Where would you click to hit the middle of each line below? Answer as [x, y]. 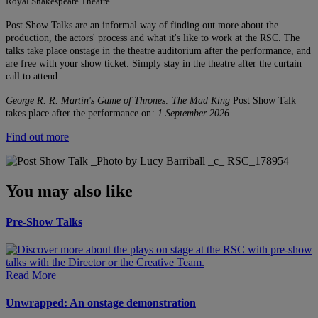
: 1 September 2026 [190, 113]
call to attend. [33, 76]
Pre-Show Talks [44, 221]
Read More [31, 275]
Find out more [37, 136]
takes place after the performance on [78, 113]
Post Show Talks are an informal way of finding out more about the [142, 25]
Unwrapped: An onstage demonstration [101, 303]
